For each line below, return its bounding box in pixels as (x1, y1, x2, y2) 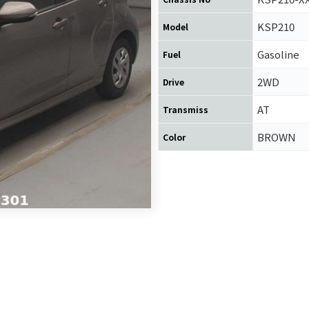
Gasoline (257, 46, 299, 61)
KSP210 (257, 19, 295, 34)
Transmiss (163, 103, 208, 115)
